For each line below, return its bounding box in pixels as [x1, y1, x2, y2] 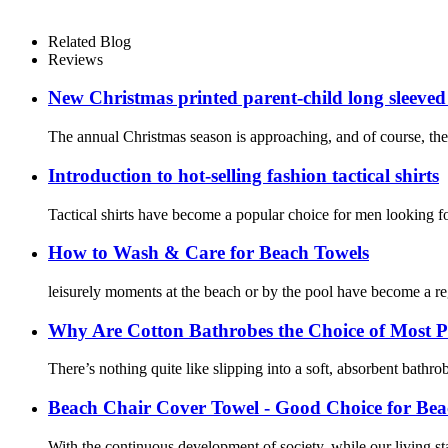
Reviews [48, 50, 103, 68]
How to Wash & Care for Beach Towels [48, 242, 369, 264]
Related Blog [48, 32, 131, 50]
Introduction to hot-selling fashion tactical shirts [48, 164, 439, 186]
